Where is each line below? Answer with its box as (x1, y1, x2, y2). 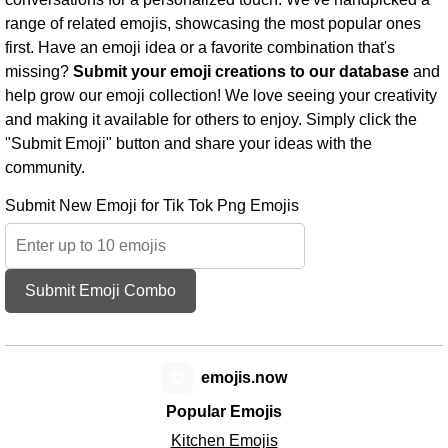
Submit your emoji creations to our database (73, 63, 409, 81)
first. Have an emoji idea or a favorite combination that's (5, 39, 395, 57)
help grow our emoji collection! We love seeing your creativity (5, 87, 437, 105)
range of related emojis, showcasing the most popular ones (5, 15, 421, 33)
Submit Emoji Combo (25, 282, 176, 300)
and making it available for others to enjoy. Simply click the (5, 111, 417, 129)
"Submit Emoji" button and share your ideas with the (5, 135, 372, 153)
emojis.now (201, 369, 287, 387)
